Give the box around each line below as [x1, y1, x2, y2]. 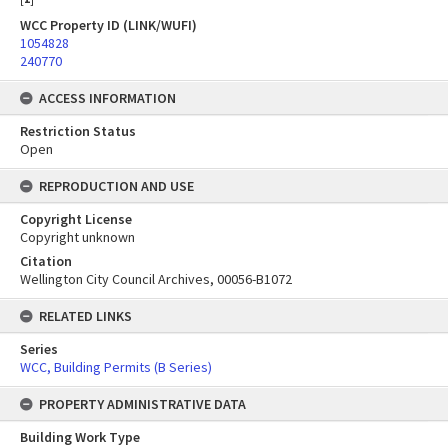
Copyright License [20, 210, 132, 228]
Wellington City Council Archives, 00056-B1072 [20, 270, 292, 288]
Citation [20, 252, 72, 270]
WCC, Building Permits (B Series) [20, 358, 212, 376]
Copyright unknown [20, 228, 135, 246]
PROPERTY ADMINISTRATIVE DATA [39, 395, 246, 413]
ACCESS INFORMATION [39, 89, 176, 107]
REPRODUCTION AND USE [39, 177, 194, 195]
